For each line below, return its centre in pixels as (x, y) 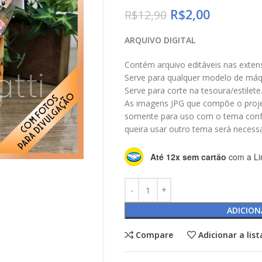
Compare (155, 235)
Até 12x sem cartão (188, 156)
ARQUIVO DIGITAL (160, 40)
